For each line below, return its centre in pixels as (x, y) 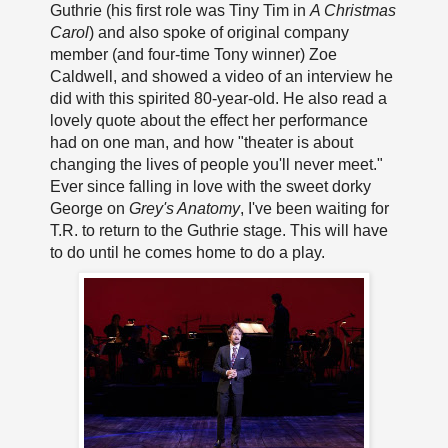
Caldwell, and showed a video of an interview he (221, 77)
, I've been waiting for (314, 209)
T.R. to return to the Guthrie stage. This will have (218, 231)
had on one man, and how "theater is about (201, 143)
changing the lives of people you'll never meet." (216, 165)
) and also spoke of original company (218, 33)
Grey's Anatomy (184, 209)
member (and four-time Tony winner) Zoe (193, 55)
